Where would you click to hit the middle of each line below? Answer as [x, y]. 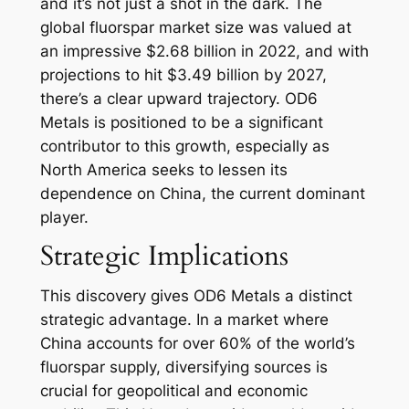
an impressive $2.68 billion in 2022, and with [204, 52]
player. [64, 218]
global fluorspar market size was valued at [195, 28]
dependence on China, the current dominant [202, 194]
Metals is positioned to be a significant [181, 123]
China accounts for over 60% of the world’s [197, 344]
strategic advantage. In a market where [184, 320]
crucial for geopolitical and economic [173, 391]
